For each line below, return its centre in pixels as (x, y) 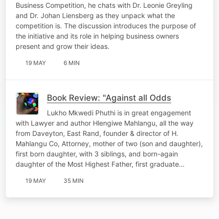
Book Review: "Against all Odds (109, 98)
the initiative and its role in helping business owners (97, 36)
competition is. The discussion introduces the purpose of (106, 25)
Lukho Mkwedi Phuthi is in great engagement (119, 112)
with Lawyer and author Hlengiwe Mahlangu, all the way (105, 123)
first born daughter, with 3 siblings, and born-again (97, 153)
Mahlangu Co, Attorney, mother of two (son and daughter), (109, 143)
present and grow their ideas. (63, 46)
